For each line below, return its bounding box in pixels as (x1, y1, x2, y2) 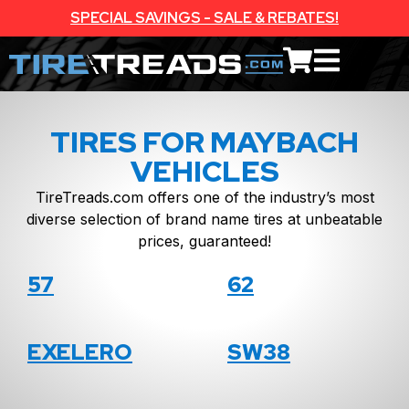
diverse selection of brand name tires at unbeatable (26, 210, 383, 228)
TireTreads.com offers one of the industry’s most (35, 188, 374, 206)
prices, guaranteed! (138, 232, 271, 250)
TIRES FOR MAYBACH (50, 122, 359, 162)
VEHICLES (130, 152, 279, 191)
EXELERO (27, 338, 132, 367)
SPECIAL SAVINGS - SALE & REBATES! (70, 8, 339, 27)
